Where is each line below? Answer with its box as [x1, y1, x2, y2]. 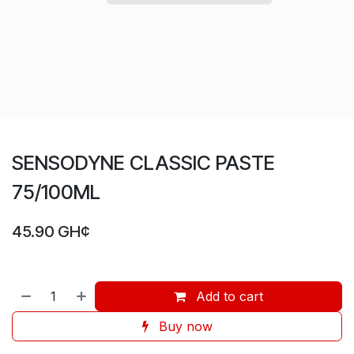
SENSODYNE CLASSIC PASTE [12, 151, 275, 175]
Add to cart [192, 288, 264, 304]
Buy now [154, 318, 213, 334]
